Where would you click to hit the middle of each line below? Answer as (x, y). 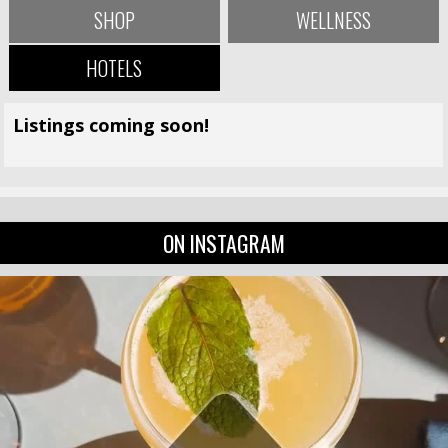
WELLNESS (334, 20)
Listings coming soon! (111, 125)
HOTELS (114, 68)
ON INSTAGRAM (223, 243)
